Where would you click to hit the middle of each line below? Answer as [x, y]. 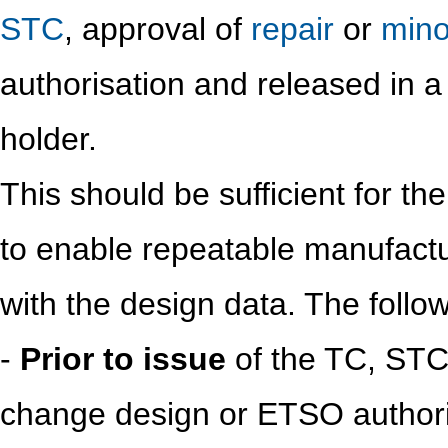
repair [292, 29]
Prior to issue [123, 359]
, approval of [157, 29]
